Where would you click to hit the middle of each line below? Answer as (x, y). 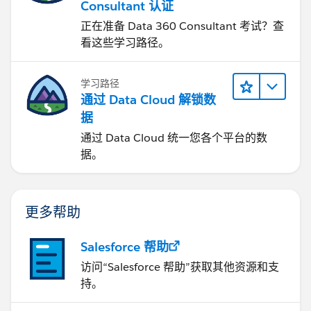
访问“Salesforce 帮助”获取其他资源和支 (180, 267)
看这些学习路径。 (125, 42)
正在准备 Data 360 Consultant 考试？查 (182, 26)
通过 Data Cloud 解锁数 (148, 99)
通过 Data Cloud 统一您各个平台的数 (174, 137)
